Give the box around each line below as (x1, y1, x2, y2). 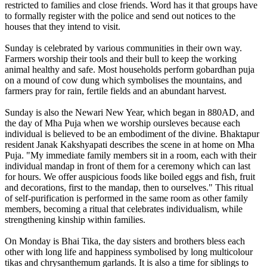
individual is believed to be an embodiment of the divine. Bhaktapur (5, 129, 259, 139)
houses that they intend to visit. (5, 21, 120, 32)
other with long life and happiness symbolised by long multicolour (5, 247, 253, 257)
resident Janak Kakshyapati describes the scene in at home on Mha (5, 139, 254, 150)
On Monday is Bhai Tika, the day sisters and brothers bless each (5, 236, 245, 247)
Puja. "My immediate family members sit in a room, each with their (5, 150, 256, 161)
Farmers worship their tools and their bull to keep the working (5, 54, 237, 64)
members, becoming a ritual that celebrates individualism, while (5, 204, 243, 215)
